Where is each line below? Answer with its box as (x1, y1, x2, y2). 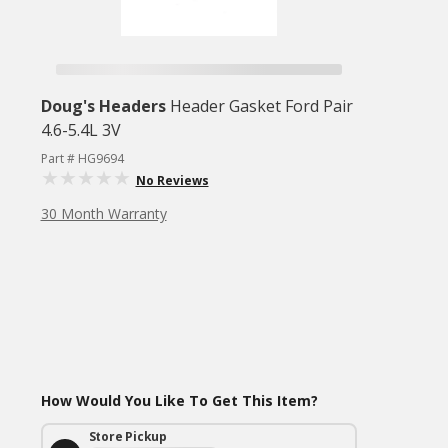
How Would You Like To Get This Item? (40, 391, 318, 410)
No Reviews (135, 172, 209, 189)
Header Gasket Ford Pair (169, 95, 353, 117)
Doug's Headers (40, 95, 166, 117)
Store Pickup (88, 428, 168, 445)
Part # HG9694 (40, 150, 124, 167)
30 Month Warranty (40, 204, 167, 223)
